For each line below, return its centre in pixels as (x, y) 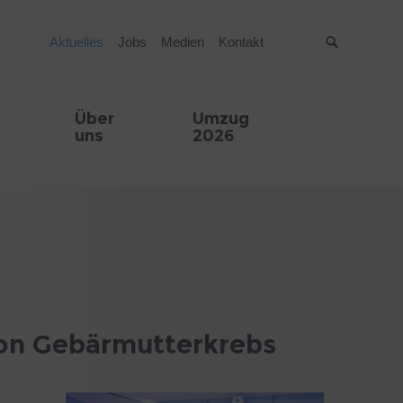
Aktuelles (76, 42)
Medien (182, 42)
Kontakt (241, 42)
